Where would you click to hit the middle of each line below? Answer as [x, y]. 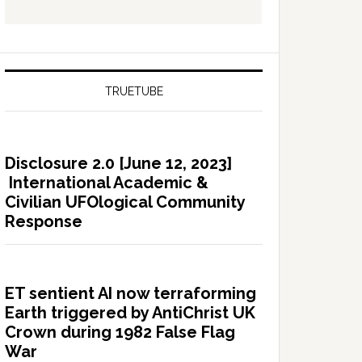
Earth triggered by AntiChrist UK [130, 312]
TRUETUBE [134, 91]
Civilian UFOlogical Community [125, 202]
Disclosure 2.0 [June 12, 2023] [118, 163]
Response [44, 221]
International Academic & [107, 182]
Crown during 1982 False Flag [120, 332]
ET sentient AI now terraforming [130, 293]
